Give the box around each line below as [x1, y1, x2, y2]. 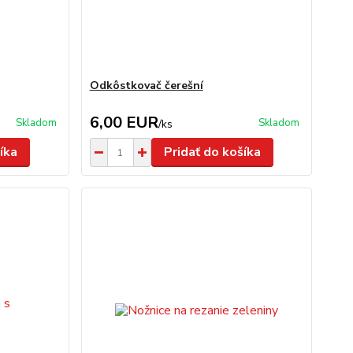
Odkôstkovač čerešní [89, 78, 203, 93]
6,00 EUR [89, 112, 158, 133]
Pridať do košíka [163, 143, 261, 161]
